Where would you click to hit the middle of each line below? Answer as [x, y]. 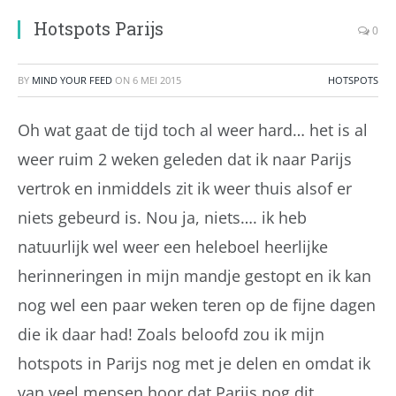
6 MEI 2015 [157, 80]
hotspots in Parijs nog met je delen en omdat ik [194, 363]
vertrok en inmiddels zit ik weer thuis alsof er [185, 188]
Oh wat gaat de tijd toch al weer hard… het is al [193, 130]
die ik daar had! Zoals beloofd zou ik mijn [171, 334]
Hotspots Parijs [99, 28]
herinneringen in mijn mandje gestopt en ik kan [194, 276]
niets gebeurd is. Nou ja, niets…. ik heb [162, 217]
